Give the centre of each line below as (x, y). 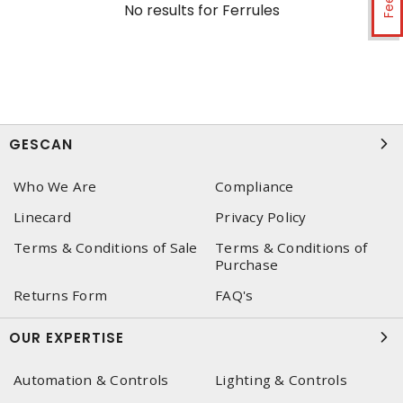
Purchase (246, 264)
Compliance (255, 186)
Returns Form (60, 295)
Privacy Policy (261, 217)
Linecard (42, 217)
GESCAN (41, 144)
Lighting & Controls (281, 380)
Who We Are (55, 186)
